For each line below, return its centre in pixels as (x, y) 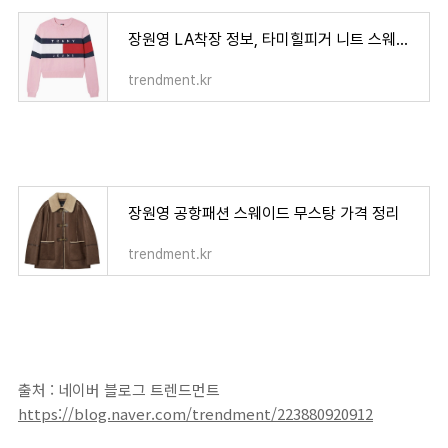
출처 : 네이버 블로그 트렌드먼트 (119, 389)
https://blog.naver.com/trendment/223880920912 (195, 413)
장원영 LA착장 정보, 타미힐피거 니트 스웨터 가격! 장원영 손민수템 (402, 39)
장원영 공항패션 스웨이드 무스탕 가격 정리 (264, 213)
